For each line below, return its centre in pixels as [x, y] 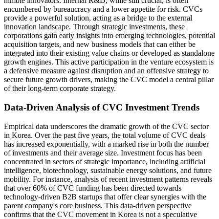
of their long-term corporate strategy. [60, 88]
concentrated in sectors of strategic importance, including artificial [105, 161]
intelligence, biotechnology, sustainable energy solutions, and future [108, 170]
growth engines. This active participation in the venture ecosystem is [109, 62]
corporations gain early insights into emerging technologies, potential [109, 36]
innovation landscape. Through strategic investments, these [94, 27]
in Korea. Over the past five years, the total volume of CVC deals [105, 135]
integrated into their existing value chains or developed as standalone [109, 53]
